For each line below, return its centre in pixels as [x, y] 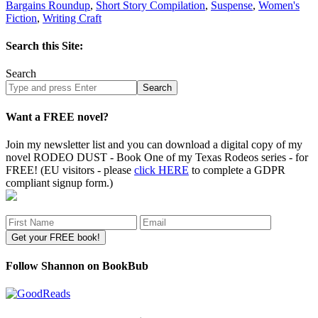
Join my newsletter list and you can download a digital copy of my [154, 144]
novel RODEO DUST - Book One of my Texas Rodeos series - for [157, 157]
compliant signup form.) [59, 182]
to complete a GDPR [237, 170]
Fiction [21, 18]
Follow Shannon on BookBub [77, 266]
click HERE [161, 170]
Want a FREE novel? [57, 116]
